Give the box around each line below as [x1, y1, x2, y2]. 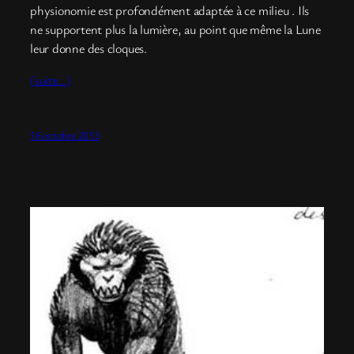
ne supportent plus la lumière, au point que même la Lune [30, 21, 321, 39]
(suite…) [30, 71, 72, 89]
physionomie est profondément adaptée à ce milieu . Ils [30, 2, 310, 20]
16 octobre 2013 [30, 126, 100, 142]
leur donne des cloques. [30, 40, 147, 58]
